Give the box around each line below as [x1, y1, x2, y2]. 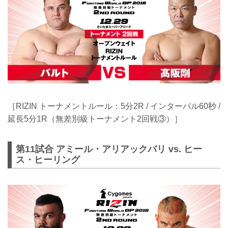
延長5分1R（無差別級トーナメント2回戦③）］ [8, 115, 182, 124]
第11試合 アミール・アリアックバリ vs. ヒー [16, 144, 202, 155]
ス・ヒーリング [16, 155, 80, 165]
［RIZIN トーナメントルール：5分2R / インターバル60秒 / [8, 102, 220, 111]
